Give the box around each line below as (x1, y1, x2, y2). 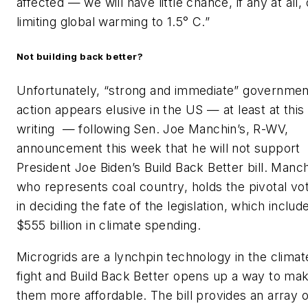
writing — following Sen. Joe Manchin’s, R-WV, (16, 122, 289, 137)
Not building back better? (16, 51, 143, 63)
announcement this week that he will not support (16, 141, 300, 156)
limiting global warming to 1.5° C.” (16, 14, 210, 29)
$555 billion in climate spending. (16, 218, 201, 233)
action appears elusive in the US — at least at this (16, 102, 305, 118)
